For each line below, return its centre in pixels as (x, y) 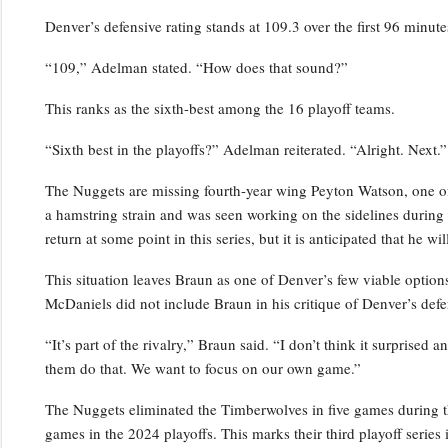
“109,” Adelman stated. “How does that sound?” (196, 66)
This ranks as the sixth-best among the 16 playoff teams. (219, 107)
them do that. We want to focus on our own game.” (202, 367)
